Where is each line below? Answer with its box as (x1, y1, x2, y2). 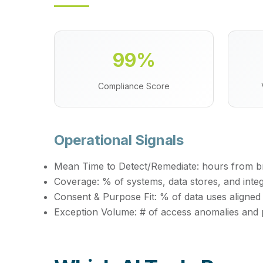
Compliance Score (98, 81, 170, 91)
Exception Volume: (54, 206, 137, 218)
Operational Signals (54, 131, 184, 149)
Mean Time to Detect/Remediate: (54, 160, 199, 172)
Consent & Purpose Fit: (54, 191, 157, 203)
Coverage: (54, 176, 99, 187)
